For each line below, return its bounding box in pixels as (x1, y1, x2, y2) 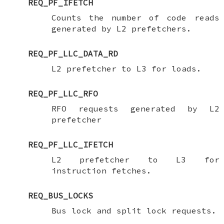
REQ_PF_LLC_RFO (27, 88, 98, 98)
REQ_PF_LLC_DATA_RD (27, 48, 118, 58)
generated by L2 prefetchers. (51, 23, 191, 33)
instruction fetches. (51, 165, 151, 175)
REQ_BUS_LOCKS (27, 190, 93, 200)
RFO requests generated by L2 (51, 103, 219, 113)
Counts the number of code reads (51, 12, 219, 22)
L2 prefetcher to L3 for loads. (51, 63, 201, 73)
